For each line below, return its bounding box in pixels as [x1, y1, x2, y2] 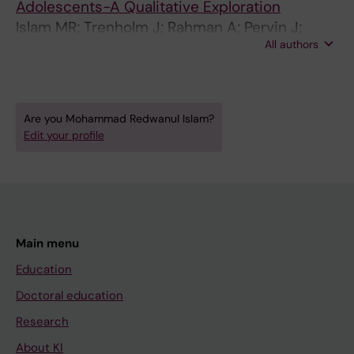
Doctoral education [16, 288, 123, 303]
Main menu [16, 235, 79, 251]
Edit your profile [24, 128, 104, 142]
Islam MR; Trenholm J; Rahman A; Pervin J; [16, 17, 302, 37]
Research [16, 314, 69, 330]
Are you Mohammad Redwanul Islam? [24, 111, 214, 126]
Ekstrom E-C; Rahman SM [16, 38, 192, 58]
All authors [265, 37, 318, 51]
